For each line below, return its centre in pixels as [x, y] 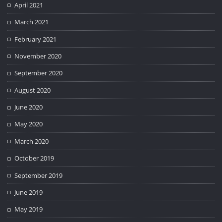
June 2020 [29, 107]
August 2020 [33, 90]
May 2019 [29, 209]
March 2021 [32, 22]
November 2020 [38, 56]
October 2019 [34, 158]
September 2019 [39, 175]
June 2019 [29, 192]
